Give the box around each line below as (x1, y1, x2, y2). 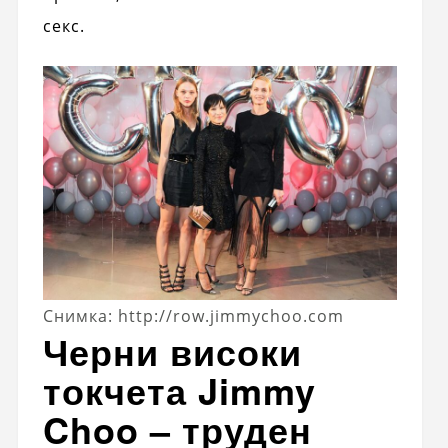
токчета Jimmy (42, 364, 316, 417)
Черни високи (42, 325, 302, 378)
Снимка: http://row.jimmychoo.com (43, 305, 345, 328)
